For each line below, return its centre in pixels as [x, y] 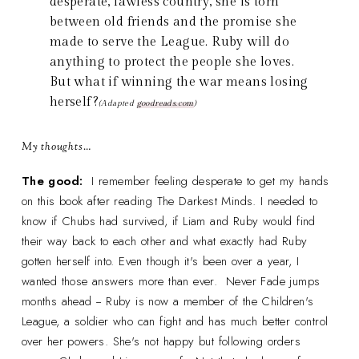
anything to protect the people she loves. [172, 62]
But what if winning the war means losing [179, 82]
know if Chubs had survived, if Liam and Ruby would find [168, 221]
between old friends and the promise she [173, 22]
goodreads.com [165, 103]
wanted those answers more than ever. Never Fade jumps [171, 281]
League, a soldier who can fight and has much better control [175, 321]
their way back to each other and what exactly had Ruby [164, 241]
